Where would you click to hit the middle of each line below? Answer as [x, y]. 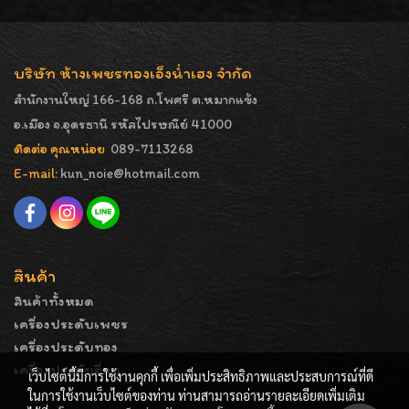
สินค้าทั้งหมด [54, 300]
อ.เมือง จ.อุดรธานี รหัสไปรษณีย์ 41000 [123, 124]
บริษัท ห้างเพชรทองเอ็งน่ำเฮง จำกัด [133, 73]
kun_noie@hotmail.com [130, 173]
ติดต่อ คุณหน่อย [61, 149]
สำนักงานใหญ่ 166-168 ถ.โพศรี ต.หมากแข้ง [136, 100]
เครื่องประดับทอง [66, 346]
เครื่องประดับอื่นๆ [67, 369]
